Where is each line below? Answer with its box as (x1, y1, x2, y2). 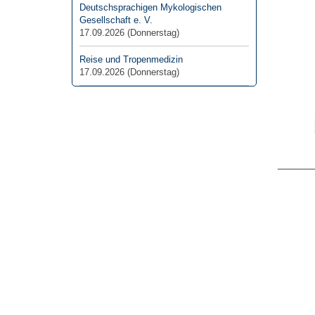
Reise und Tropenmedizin (79, 54, 183, 65)
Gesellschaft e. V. (79, 15, 153, 25)
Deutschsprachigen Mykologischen (79, 2, 221, 13)
